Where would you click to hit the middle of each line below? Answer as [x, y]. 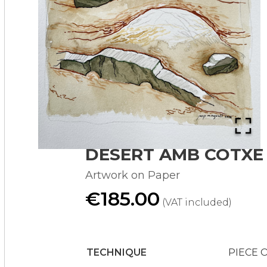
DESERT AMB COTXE [174, 154]
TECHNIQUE [116, 252]
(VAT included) [197, 202]
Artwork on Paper [132, 175]
